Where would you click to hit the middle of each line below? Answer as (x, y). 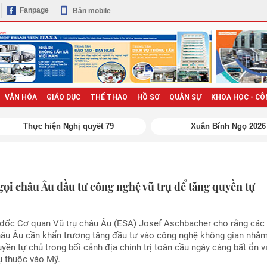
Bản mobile (91, 10)
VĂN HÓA (21, 97)
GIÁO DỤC (63, 97)
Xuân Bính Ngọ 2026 (228, 126)
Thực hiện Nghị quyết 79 (69, 126)
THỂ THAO (108, 97)
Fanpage (34, 10)
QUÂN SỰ (185, 97)
